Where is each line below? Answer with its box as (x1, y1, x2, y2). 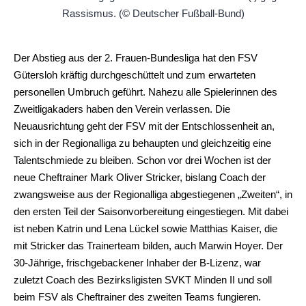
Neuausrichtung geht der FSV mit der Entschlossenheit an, (14, 120, 275, 133)
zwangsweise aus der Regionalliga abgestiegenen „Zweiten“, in (14, 189, 292, 201)
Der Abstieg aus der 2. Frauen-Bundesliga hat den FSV (14, 52, 258, 64)
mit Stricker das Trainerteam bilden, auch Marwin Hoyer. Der (14, 240, 283, 252)
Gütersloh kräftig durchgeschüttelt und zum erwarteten (14, 69, 255, 81)
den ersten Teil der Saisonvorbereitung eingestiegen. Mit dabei (14, 206, 288, 218)
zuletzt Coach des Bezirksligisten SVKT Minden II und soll (14, 274, 272, 286)
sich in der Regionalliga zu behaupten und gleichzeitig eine (14, 137, 271, 150)
